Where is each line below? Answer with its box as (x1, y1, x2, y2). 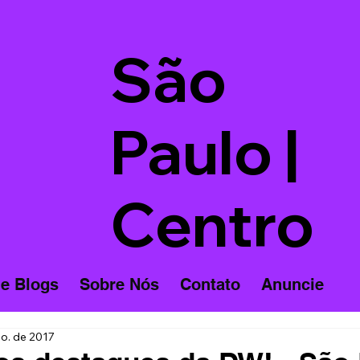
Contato (179, 275, 240, 295)
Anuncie (260, 275, 324, 295)
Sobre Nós (79, 275, 159, 295)
